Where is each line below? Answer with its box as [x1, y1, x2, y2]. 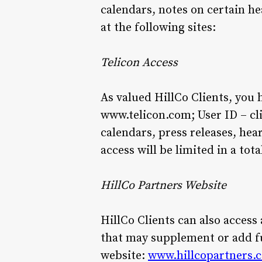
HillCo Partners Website [101, 178, 226, 193]
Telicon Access [101, 55, 178, 70]
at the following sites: [101, 20, 216, 35]
